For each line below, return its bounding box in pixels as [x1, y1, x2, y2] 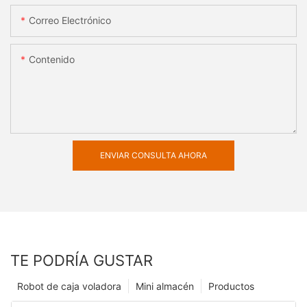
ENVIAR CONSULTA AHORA [100, 150, 207, 161]
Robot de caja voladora [17, 280, 121, 293]
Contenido [29, 53, 75, 66]
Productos [208, 280, 254, 293]
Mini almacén [136, 280, 194, 293]
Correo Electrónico [29, 14, 111, 27]
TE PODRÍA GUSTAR [10, 251, 153, 270]
